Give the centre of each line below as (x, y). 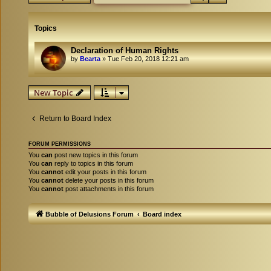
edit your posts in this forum (105, 172)
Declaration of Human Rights (125, 51)
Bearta (90, 59)
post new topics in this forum (95, 155)
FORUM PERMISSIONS (60, 144)
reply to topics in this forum (93, 163)
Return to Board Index (75, 119)
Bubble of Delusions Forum (90, 214)
